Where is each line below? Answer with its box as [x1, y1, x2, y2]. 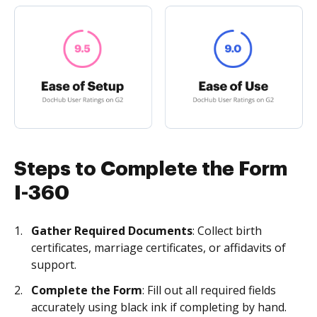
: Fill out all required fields [142, 282, 276, 298]
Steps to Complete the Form [14, 158, 287, 179]
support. [31, 256, 76, 272]
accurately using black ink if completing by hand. [31, 299, 287, 315]
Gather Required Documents [31, 222, 192, 238]
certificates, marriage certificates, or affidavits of [31, 239, 286, 255]
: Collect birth [192, 222, 262, 238]
